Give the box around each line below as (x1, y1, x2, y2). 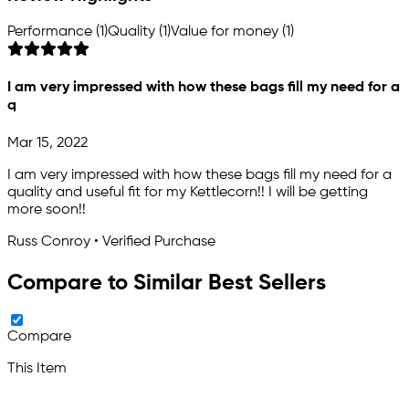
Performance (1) (7, 25, 108, 40)
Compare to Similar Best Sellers (7, 271, 326, 294)
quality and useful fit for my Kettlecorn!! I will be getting (7, 184, 368, 200)
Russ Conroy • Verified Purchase (7, 234, 215, 249)
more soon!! (7, 202, 86, 217)
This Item (7, 362, 67, 377)
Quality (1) (108, 25, 171, 40)
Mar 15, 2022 (7, 135, 88, 151)
